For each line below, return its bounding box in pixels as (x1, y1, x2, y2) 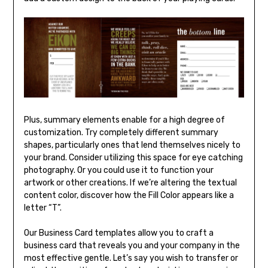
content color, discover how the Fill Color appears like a (23, 190, 234, 200)
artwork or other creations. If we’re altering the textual (23, 177, 237, 188)
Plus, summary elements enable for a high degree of (23, 114, 225, 125)
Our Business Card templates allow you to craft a (23, 227, 214, 238)
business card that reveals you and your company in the (23, 240, 240, 251)
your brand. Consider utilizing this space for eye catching (23, 152, 243, 163)
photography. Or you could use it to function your (23, 165, 214, 175)
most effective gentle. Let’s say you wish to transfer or (23, 252, 238, 263)
